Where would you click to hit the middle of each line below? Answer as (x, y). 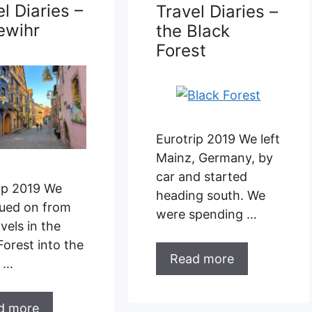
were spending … (206, 214)
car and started (201, 176)
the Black (193, 31)
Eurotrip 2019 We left (218, 139)
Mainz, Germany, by (214, 157)
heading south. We (210, 195)
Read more (202, 258)
